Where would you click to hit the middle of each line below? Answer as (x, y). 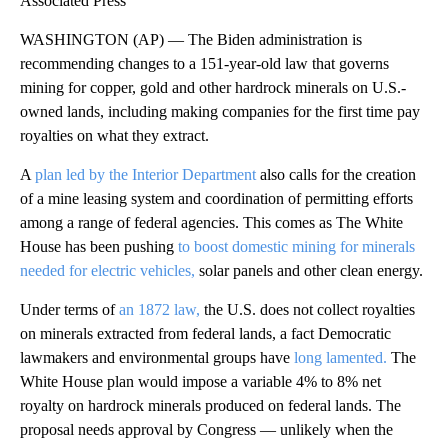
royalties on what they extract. (114, 135)
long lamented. (340, 357)
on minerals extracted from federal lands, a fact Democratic (205, 333)
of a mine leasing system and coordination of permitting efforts (216, 198)
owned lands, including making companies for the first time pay (220, 111)
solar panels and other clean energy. (309, 270)
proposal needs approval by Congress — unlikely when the (206, 429)
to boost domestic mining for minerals (296, 246)
